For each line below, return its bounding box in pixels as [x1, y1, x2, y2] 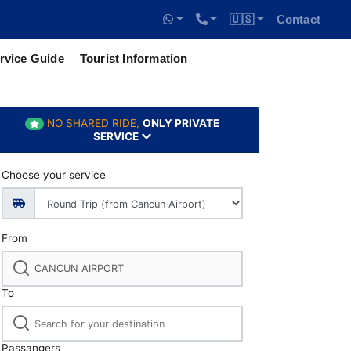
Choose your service [2, 168, 106, 181]
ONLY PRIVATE [142, 117, 219, 129]
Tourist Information [79, 52, 188, 65]
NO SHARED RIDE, [46, 117, 139, 129]
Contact [276, 13, 320, 26]
